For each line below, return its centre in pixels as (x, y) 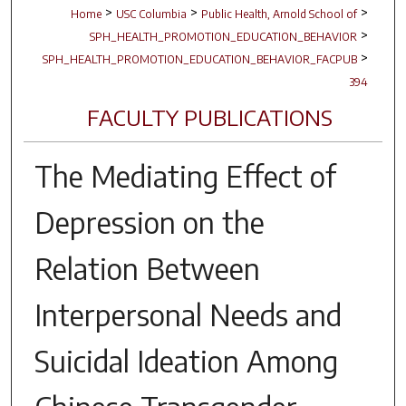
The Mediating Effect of (185, 175)
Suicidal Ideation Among (186, 360)
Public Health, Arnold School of (280, 14)
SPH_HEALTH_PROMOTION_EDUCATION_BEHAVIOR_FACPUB (200, 60)
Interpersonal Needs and (188, 314)
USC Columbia (152, 14)
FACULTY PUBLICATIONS (210, 117)
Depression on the (149, 222)
